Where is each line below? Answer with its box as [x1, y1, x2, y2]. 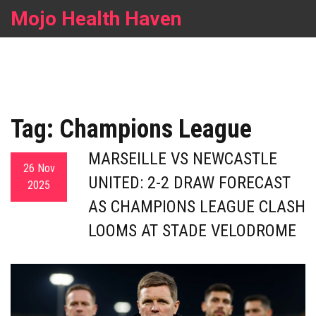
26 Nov [23, 162, 55, 175]
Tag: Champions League [11, 114, 252, 144]
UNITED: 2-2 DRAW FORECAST [88, 173, 291, 193]
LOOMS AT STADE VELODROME [88, 221, 296, 241]
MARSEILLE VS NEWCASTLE [88, 149, 277, 169]
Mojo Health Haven [11, 7, 181, 30]
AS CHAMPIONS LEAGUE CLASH [88, 197, 305, 217]
